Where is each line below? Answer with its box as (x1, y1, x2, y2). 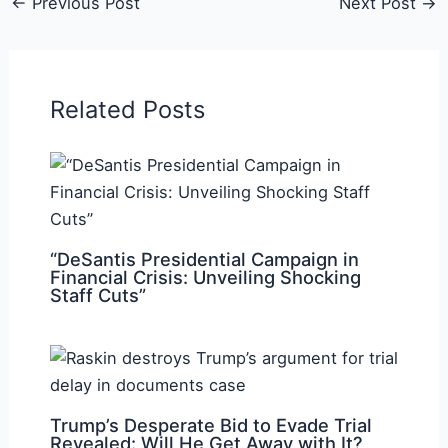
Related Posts (49, 94, 205, 124)
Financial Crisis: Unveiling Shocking (49, 265, 361, 288)
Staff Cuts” (49, 283, 146, 306)
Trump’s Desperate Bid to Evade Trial (49, 413, 372, 436)
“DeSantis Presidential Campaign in (49, 247, 359, 270)
